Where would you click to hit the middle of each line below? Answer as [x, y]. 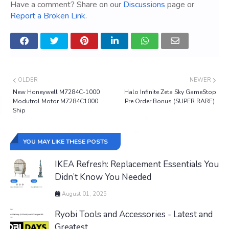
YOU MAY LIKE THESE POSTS [65, 141]
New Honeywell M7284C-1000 [56, 92]
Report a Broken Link [48, 16]
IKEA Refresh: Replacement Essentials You [137, 164]
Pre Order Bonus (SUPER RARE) [170, 101]
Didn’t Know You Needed [103, 177]
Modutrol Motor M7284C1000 [55, 101]
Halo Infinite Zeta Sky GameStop [170, 92]
